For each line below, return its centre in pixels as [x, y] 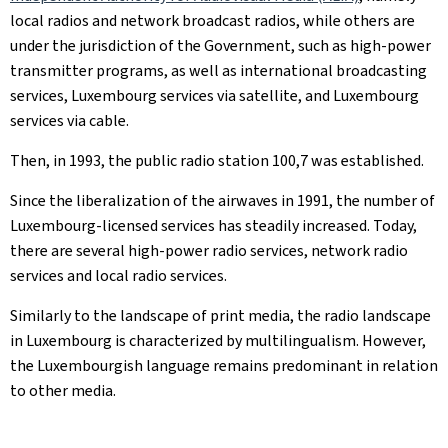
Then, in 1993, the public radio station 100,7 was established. [217, 160]
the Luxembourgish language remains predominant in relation [224, 365]
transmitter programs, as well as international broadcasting [218, 70]
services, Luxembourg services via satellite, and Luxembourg [214, 95]
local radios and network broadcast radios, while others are [212, 20]
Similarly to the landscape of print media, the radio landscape [220, 315]
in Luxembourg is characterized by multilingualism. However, [218, 340]
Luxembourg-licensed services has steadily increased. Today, [213, 225]
